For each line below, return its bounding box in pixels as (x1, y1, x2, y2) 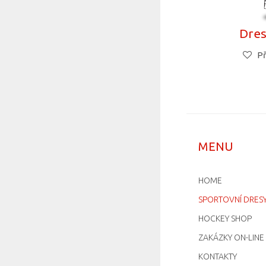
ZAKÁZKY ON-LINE (198, 233, 265, 243)
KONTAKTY (198, 252, 237, 262)
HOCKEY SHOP (198, 214, 252, 224)
